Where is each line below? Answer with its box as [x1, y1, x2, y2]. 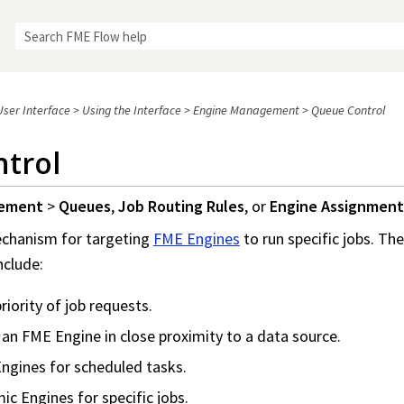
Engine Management [192, 102, 299, 119]
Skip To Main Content [130, 14, 274, 35]
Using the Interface [81, 102, 181, 119]
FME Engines [152, 228, 240, 250]
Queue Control [310, 102, 385, 119]
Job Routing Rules [117, 196, 244, 217]
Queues [58, 196, 111, 217]
